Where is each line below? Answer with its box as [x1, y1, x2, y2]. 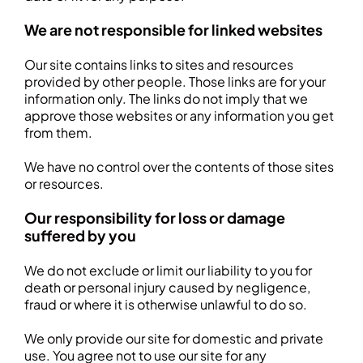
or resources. [24, 175, 104, 192]
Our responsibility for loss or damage [24, 208, 285, 227]
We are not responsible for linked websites [24, 20, 322, 39]
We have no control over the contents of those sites [24, 158, 334, 175]
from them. [24, 124, 92, 141]
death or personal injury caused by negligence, [24, 279, 310, 296]
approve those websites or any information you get [24, 107, 334, 124]
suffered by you [24, 226, 136, 245]
